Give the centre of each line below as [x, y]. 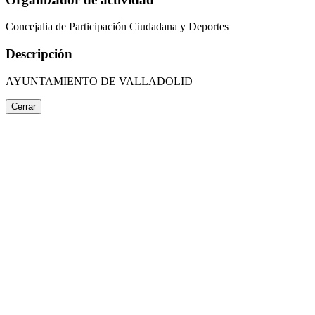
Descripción [39, 54]
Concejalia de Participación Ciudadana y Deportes [117, 27]
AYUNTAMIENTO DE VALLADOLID [99, 81]
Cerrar [24, 106]
